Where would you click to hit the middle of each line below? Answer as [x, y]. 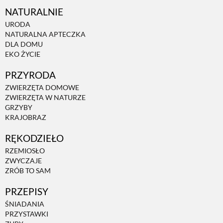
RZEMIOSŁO [25, 151]
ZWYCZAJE [23, 161]
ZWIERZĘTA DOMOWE [42, 88]
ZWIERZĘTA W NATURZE [45, 98]
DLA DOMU [24, 44]
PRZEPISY [27, 191]
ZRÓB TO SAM [28, 171]
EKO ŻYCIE [23, 54]
